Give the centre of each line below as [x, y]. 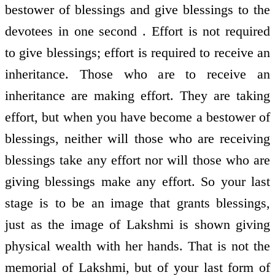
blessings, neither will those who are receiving [137, 138]
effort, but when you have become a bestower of [137, 117]
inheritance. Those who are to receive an [137, 74]
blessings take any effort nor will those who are [137, 160]
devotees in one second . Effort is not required [137, 31]
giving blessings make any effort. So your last [137, 181]
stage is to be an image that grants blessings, [137, 203]
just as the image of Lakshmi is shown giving [137, 224]
